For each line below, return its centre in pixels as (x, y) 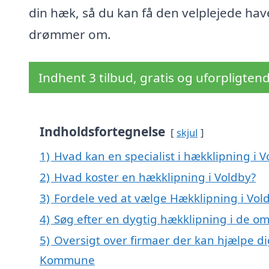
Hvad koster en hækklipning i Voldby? (155, 177)
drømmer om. (70, 35)
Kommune (67, 260)
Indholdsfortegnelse (102, 132)
